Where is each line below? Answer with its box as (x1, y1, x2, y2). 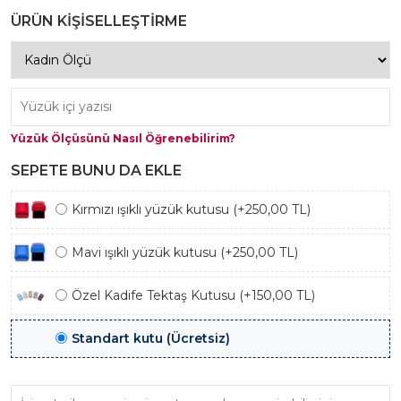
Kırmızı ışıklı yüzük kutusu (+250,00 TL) (72, 201, 311, 218)
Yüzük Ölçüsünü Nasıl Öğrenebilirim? (11, 132, 235, 145)
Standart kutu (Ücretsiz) (72, 330, 230, 346)
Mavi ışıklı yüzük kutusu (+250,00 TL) (72, 244, 298, 260)
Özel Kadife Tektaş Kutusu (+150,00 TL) (72, 287, 315, 303)
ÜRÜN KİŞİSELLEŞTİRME (11, 13, 187, 30)
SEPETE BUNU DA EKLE (11, 162, 182, 179)
